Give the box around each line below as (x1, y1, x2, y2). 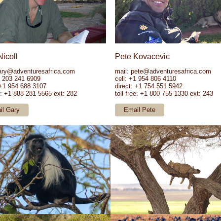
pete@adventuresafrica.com (131, 68, 211, 75)
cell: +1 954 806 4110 (115, 75, 176, 82)
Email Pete (124, 106, 155, 113)
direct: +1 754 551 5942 (115, 82, 183, 90)
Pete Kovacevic (115, 52, 170, 61)
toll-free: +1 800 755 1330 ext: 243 (115, 90, 213, 97)
